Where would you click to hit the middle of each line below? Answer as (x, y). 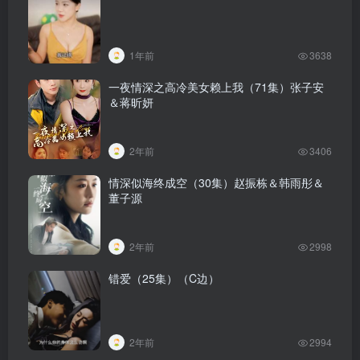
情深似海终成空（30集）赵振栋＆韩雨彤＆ (216, 182)
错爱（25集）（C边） (164, 278)
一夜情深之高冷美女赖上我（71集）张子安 (216, 86)
